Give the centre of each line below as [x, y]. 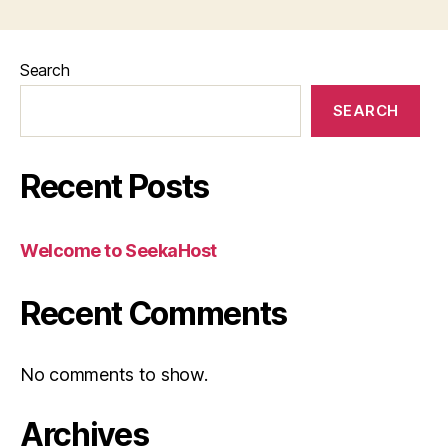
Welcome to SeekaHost [118, 250]
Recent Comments [154, 313]
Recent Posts [115, 186]
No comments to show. [114, 374]
